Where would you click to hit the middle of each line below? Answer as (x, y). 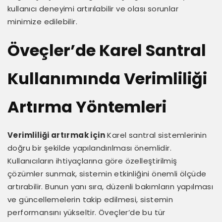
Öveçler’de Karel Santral (107, 50)
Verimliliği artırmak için (56, 135)
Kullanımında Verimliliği (107, 78)
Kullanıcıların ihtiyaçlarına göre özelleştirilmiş (92, 161)
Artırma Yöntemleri (87, 107)
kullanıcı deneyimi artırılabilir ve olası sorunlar (93, 8)
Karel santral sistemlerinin (156, 135)
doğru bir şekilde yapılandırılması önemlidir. (89, 148)
